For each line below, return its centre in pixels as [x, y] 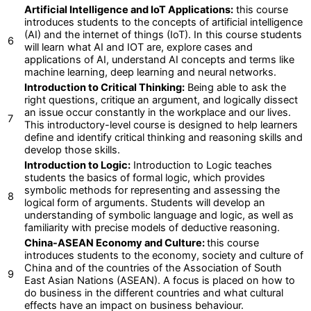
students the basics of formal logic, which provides [145, 178]
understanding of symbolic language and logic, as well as [159, 216]
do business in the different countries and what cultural [154, 293]
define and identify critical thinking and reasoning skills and [163, 138]
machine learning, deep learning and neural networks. [150, 73]
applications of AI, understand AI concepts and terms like [159, 60]
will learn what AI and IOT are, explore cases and [138, 48]
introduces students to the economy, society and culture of [164, 256]
